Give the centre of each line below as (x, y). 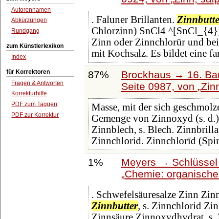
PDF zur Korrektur (35, 115)
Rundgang (26, 31)
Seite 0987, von (159, 86)
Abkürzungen (29, 20)
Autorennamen (31, 10)
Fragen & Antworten (38, 83)
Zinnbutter (114, 206)
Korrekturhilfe (29, 94)
